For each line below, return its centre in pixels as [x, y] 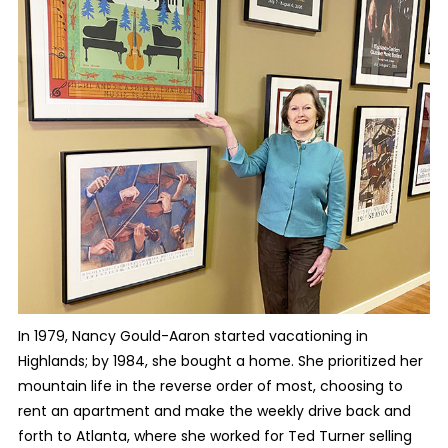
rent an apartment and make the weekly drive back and [214, 411]
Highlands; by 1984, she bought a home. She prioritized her [220, 361]
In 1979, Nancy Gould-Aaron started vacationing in [192, 336]
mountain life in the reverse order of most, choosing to [210, 386]
